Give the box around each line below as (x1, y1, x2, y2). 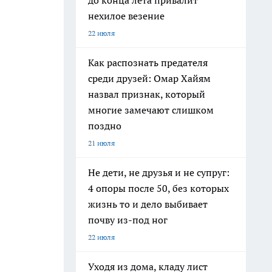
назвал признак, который (88, 88, 205, 100)
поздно (88, 120, 121, 132)
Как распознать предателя (88, 56, 208, 69)
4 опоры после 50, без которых (88, 182, 229, 194)
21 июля (88, 138, 115, 148)
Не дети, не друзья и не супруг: (88, 166, 229, 178)
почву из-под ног (88, 214, 168, 226)
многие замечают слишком (88, 104, 214, 116)
